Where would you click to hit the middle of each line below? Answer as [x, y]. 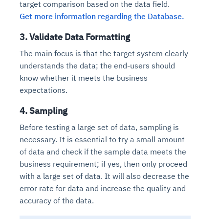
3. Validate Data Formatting [75, 37]
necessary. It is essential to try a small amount [102, 139]
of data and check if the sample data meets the [103, 151]
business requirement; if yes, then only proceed [103, 164]
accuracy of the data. [57, 200]
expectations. [44, 90]
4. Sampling [44, 110]
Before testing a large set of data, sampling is [99, 127]
